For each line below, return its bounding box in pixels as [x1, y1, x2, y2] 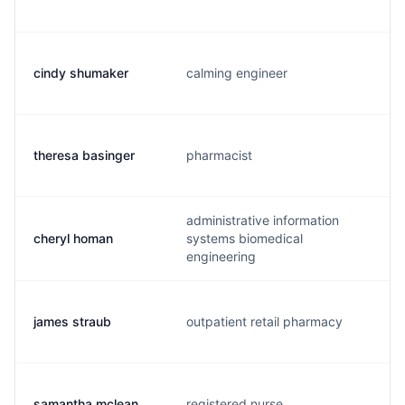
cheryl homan [33, 231, 113, 246]
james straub [33, 314, 111, 329]
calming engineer [186, 65, 287, 80]
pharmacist [186, 147, 252, 163]
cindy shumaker [33, 65, 128, 80]
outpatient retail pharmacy [186, 314, 343, 329]
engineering [186, 249, 256, 264]
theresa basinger [33, 147, 135, 163]
